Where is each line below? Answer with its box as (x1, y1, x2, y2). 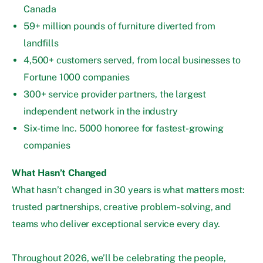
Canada (23, 4, 57, 15)
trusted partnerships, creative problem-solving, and (12, 201, 231, 213)
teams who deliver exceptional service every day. (12, 218, 221, 230)
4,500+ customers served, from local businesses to (23, 55, 241, 66)
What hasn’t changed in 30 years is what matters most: (12, 184, 245, 196)
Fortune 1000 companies (23, 72, 130, 83)
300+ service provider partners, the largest (23, 89, 207, 100)
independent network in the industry (23, 106, 178, 117)
